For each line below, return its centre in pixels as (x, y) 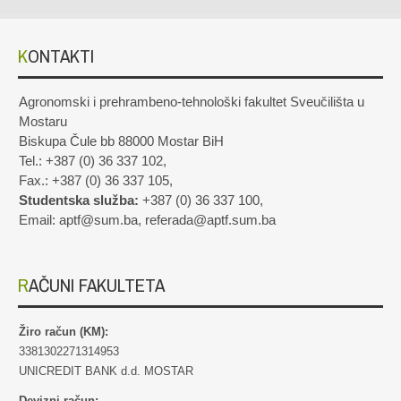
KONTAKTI (61, 56)
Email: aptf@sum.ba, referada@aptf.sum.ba (147, 221)
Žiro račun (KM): (67, 332)
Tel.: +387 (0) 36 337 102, (93, 162)
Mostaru (43, 122)
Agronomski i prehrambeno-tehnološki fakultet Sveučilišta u (192, 102)
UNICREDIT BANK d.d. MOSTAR (106, 371)
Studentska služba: (79, 201)
